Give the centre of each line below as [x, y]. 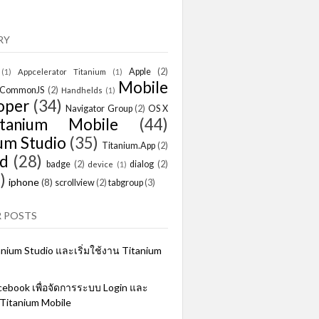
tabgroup [126, 182]
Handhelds [82, 90]
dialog [142, 164]
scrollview [75, 182]
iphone [24, 182]
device [101, 164]
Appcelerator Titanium [62, 71]
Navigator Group [99, 108]
